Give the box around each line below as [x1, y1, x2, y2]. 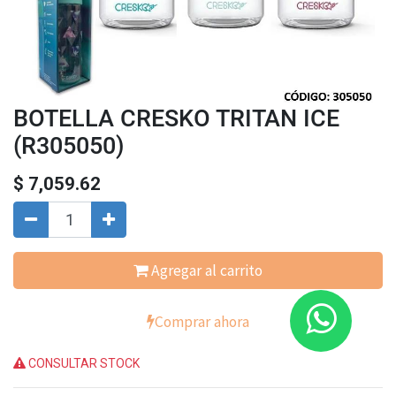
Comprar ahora [155, 312, 249, 331]
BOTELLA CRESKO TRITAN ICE [13, 104, 339, 132]
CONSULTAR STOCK [26, 356, 140, 370]
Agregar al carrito [148, 261, 263, 280]
